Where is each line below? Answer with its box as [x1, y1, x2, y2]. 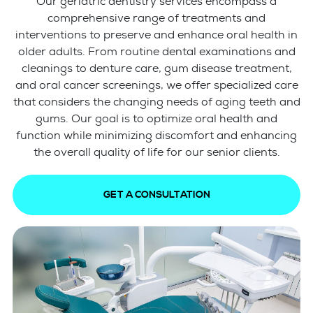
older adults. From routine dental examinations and [17, 43, 296, 59]
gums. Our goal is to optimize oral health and [36, 110, 277, 126]
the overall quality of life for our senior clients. [33, 144, 280, 159]
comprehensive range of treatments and [48, 10, 265, 25]
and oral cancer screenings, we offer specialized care [15, 77, 298, 92]
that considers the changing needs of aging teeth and [13, 94, 300, 109]
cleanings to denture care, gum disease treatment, [21, 60, 292, 75]
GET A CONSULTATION [103, 189, 210, 201]
